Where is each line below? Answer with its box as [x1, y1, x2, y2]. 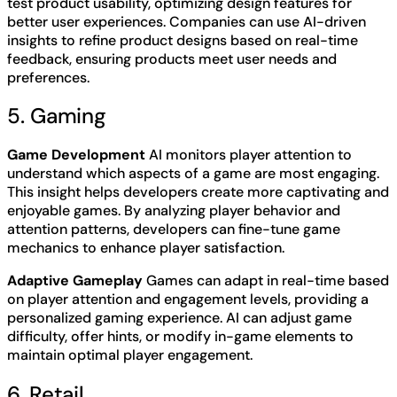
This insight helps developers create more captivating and [7, 183, 389, 202]
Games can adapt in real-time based [143, 271, 389, 291]
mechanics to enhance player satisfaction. [7, 238, 284, 258]
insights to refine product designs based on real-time [7, 30, 358, 50]
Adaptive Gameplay [7, 271, 143, 291]
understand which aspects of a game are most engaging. [7, 164, 379, 183]
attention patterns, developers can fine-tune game [7, 220, 340, 239]
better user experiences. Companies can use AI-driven [7, 12, 366, 31]
